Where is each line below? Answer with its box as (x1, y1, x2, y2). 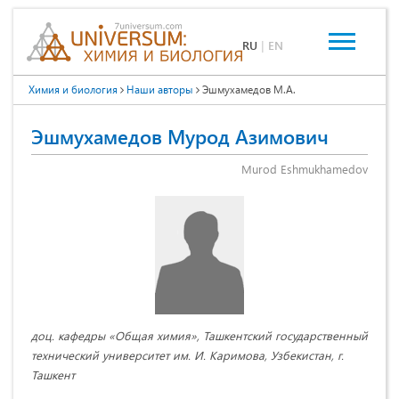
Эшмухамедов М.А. (199, 81, 296, 96)
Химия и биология (28, 81, 118, 96)
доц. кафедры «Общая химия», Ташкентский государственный (31, 327, 368, 343)
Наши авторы (126, 81, 193, 96)
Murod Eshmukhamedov (241, 160, 368, 176)
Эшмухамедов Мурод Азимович (31, 122, 329, 150)
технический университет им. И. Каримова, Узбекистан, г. (31, 346, 344, 362)
